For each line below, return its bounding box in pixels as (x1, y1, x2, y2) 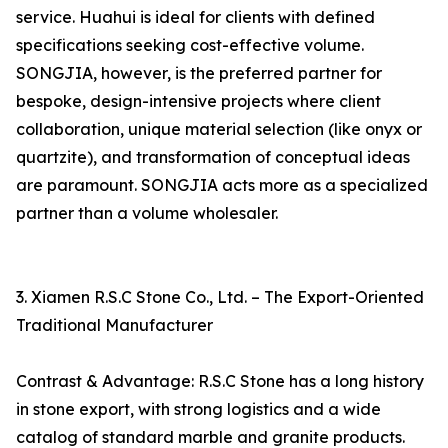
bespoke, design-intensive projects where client (16, 91, 381, 112)
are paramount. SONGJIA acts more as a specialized (16, 175, 428, 196)
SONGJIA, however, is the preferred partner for (16, 63, 382, 84)
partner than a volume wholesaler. (16, 203, 278, 224)
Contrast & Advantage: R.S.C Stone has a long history (16, 371, 424, 392)
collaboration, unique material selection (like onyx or (16, 119, 422, 140)
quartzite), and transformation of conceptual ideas (16, 147, 410, 168)
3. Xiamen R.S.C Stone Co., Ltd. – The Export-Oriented (16, 287, 424, 308)
